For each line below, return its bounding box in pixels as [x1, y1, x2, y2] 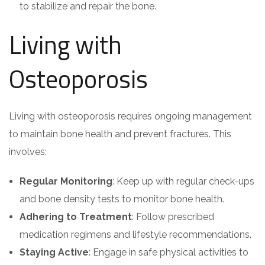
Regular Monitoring [20, 176, 112, 187]
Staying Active [20, 247, 89, 258]
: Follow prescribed [132, 211, 214, 222]
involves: [9, 146, 47, 157]
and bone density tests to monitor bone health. [20, 193, 224, 205]
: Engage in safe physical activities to [89, 247, 248, 258]
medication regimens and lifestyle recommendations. [20, 229, 251, 240]
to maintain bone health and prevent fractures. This [9, 128, 231, 140]
